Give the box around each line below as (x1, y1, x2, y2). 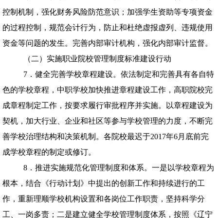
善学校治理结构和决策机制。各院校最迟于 (2, 132, 150, 141)
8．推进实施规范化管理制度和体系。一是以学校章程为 (23, 163, 214, 172)
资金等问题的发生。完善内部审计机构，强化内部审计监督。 (2, 39, 213, 47)
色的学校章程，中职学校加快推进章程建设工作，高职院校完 (2, 86, 213, 94)
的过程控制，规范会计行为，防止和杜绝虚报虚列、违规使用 (2, 23, 213, 32)
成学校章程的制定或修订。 (2, 148, 96, 156)
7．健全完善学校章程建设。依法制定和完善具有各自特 (23, 70, 214, 78)
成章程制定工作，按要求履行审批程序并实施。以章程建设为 (2, 101, 213, 109)
